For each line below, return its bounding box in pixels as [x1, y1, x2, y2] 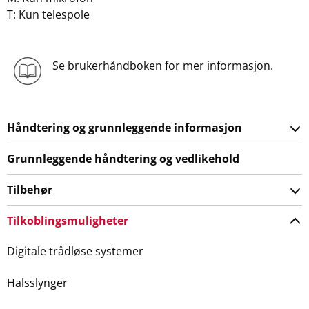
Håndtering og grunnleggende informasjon [7, 120, 242, 135]
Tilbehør [7, 182, 52, 197]
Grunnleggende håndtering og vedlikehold [7, 151, 239, 166]
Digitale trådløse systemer [7, 243, 143, 259]
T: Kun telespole [7, 7, 90, 22]
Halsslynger [7, 275, 68, 290]
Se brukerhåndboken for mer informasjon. [52, 58, 273, 73]
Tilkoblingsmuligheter [7, 213, 128, 228]
